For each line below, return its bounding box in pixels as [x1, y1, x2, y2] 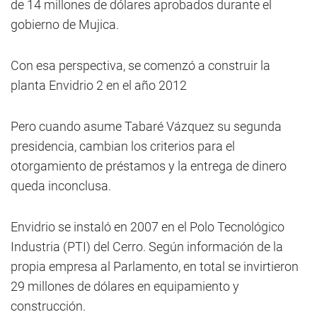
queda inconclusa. [11, 178, 111, 193]
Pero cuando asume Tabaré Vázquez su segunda [11, 119, 282, 134]
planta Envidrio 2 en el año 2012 [11, 78, 187, 93]
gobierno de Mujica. [11, 17, 119, 32]
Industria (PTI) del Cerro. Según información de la [11, 239, 283, 254]
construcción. [11, 299, 86, 313]
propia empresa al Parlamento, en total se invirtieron [11, 259, 299, 274]
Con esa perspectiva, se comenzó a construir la [11, 58, 270, 73]
